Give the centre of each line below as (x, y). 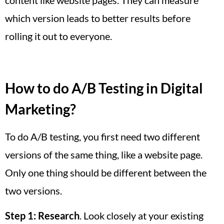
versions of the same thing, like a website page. (104, 154)
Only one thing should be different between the (106, 172)
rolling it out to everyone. (58, 36)
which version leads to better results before (98, 18)
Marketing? (40, 109)
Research (59, 215)
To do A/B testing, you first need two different (102, 136)
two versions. (33, 190)
